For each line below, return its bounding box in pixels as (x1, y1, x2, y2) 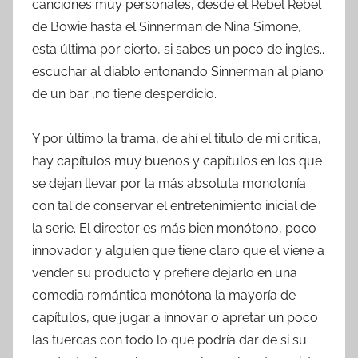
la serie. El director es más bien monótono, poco (32, 220, 316, 236)
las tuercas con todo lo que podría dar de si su (32, 332, 307, 348)
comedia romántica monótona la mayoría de (32, 287, 296, 303)
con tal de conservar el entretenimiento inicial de (32, 197, 316, 213)
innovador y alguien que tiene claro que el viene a (32, 242, 324, 258)
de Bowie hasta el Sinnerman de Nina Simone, (32, 18, 301, 34)
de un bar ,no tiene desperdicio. (32, 86, 217, 101)
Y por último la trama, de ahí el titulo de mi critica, (32, 130, 321, 146)
